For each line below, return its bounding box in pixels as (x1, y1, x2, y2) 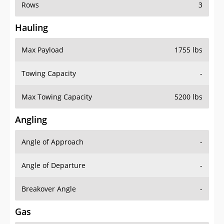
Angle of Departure (21, 160, 85, 170)
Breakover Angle (21, 184, 76, 194)
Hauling (15, 21, 48, 34)
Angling (15, 113, 47, 126)
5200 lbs (174, 92, 202, 102)
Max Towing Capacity (21, 92, 92, 102)
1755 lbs (174, 45, 202, 55)
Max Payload (21, 45, 63, 55)
